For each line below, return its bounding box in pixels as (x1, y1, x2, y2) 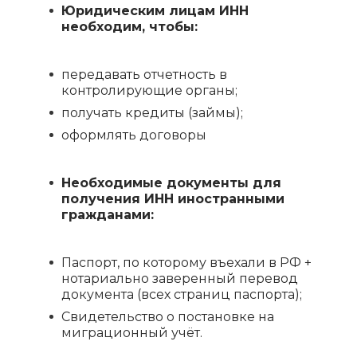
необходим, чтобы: (61, 19, 198, 34)
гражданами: (61, 207, 158, 222)
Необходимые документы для (61, 175, 281, 190)
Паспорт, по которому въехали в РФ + (61, 255, 312, 270)
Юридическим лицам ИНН (61, 3, 249, 18)
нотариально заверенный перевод (61, 271, 298, 286)
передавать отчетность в (61, 67, 227, 82)
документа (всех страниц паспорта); (61, 287, 302, 302)
